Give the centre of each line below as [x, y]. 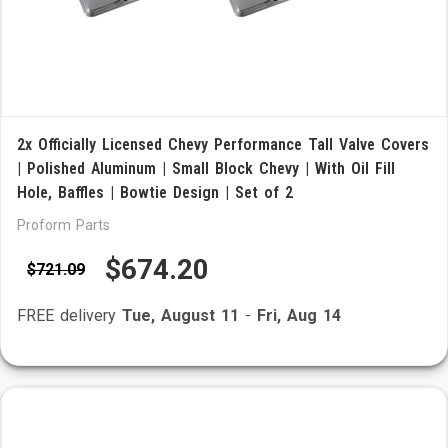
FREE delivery [69, 315]
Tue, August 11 [180, 315]
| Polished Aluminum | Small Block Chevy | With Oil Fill [206, 168]
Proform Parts [63, 225]
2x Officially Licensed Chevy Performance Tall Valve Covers [223, 144]
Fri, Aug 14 [299, 315]
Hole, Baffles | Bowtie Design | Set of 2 [155, 192]
